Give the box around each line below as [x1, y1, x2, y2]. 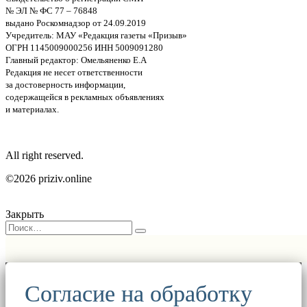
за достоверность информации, [5, 79, 125, 90]
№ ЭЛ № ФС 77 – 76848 [5, 5, 97, 16]
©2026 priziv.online [5, 172, 92, 184]
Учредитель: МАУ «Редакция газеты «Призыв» [5, 29, 187, 40]
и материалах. [5, 103, 59, 114]
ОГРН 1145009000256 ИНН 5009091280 [5, 42, 163, 53]
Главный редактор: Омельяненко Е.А [5, 54, 147, 65]
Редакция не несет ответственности [5, 66, 143, 77]
